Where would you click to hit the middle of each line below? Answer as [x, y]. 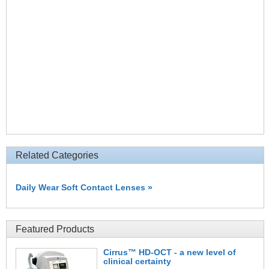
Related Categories [57, 155]
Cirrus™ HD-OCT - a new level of [170, 252]
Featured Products [55, 229]
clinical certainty [137, 261]
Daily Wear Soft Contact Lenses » [84, 188]
